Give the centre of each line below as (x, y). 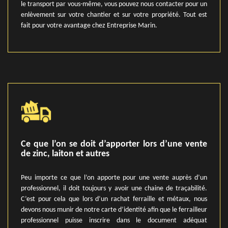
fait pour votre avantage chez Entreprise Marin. (89, 26)
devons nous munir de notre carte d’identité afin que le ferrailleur (114, 210)
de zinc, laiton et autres (65, 154)
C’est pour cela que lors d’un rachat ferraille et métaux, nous (114, 199)
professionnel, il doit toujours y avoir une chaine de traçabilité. (114, 189)
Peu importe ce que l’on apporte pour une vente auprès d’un (114, 178)
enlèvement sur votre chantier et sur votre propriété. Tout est (114, 15)
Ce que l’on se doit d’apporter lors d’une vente (114, 144)
